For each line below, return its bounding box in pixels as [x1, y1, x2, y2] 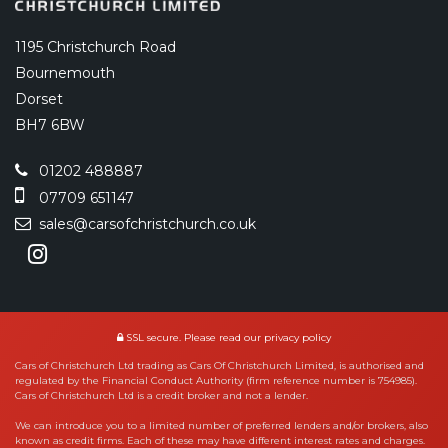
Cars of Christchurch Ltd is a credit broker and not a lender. [15, 389, 308, 403]
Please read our [181, 331, 264, 345]
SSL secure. [123, 331, 181, 345]
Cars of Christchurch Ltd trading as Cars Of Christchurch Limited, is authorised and [15, 359, 424, 373]
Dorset [15, 90, 63, 109]
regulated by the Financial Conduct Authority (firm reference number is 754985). [15, 374, 417, 388]
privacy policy [264, 331, 331, 345]
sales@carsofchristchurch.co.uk [35, 215, 256, 234]
